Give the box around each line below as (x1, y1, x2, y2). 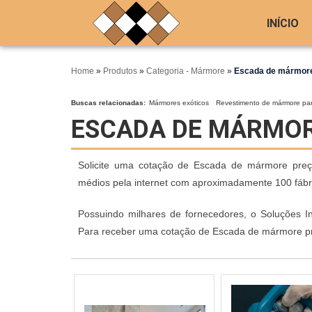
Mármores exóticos (149, 99, 209, 107)
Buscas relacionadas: (71, 99, 146, 107)
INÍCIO (266, 16, 299, 30)
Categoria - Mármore (146, 66, 227, 76)
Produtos (103, 66, 139, 76)
